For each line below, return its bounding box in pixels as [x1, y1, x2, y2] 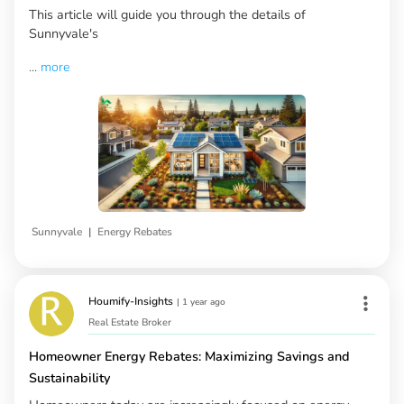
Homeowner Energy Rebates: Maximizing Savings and [29, 346, 350, 365]
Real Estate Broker [88, 315, 171, 329]
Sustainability [29, 368, 110, 387]
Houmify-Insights [88, 293, 173, 308]
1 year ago [182, 295, 225, 308]
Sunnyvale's [29, 24, 98, 43]
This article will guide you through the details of [29, 5, 306, 24]
